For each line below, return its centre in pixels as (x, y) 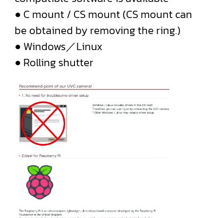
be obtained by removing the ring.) (98, 30)
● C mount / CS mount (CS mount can (103, 14)
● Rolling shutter (54, 63)
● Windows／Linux (59, 46)
